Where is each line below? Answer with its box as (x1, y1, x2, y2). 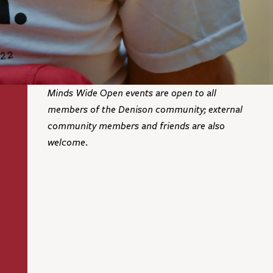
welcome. (48, 135, 88, 148)
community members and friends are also (48, 119, 225, 132)
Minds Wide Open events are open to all (48, 86, 217, 99)
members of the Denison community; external (48, 102, 243, 115)
